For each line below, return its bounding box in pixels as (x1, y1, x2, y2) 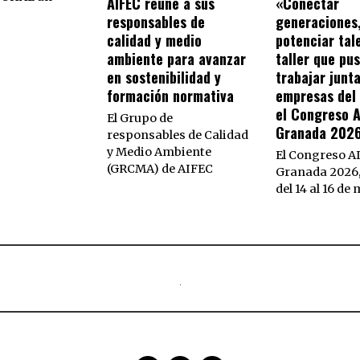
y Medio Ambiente (107, 144, 212, 159)
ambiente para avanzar (107, 47, 247, 69)
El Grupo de (107, 110, 174, 125)
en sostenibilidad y (107, 66, 222, 88)
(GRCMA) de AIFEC (107, 161, 214, 176)
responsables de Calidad (107, 127, 249, 142)
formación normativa (107, 84, 235, 106)
